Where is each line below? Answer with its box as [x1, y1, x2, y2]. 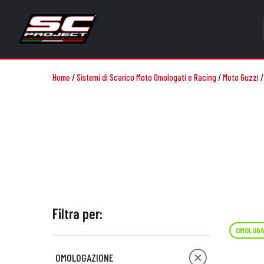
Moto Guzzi [222, 72, 259, 82]
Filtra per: [52, 205, 103, 222]
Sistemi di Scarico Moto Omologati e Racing [76, 72, 216, 82]
